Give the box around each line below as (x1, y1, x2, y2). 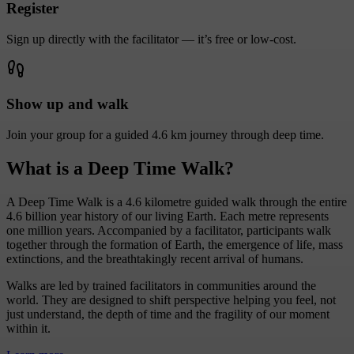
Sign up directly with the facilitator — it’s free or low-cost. (6, 32, 296, 46)
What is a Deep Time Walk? (6, 158, 234, 179)
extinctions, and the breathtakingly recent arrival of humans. (6, 251, 303, 265)
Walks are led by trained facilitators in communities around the (6, 278, 316, 292)
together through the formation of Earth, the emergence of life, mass (6, 237, 343, 251)
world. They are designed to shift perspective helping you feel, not (6, 292, 336, 307)
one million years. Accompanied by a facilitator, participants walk (6, 223, 331, 237)
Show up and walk (6, 96, 129, 113)
